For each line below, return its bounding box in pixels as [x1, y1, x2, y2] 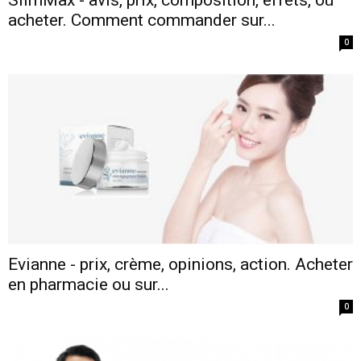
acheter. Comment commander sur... [8, 10, 276, 30]
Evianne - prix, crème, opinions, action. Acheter [8, 254, 353, 274]
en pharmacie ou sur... [8, 274, 169, 294]
